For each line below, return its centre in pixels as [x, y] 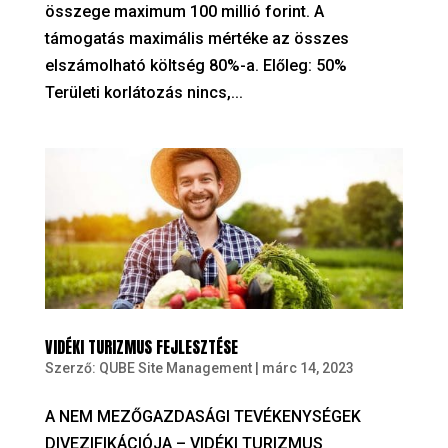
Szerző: [71, 368]
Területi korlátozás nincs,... [143, 93]
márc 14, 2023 [307, 368]
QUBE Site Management [175, 368]
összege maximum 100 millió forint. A [184, 12]
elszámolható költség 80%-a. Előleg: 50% [195, 66]
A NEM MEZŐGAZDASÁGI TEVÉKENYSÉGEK [202, 417]
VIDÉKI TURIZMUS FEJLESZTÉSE [141, 347]
